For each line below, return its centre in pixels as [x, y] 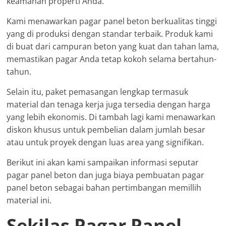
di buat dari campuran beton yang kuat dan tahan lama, [113, 46]
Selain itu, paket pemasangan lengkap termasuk [98, 92]
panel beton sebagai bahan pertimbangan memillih [104, 187]
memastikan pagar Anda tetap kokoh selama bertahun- [112, 59]
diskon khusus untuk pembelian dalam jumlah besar [106, 129]
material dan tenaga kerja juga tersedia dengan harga [109, 104]
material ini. [29, 200]
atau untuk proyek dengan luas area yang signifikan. [105, 142]
